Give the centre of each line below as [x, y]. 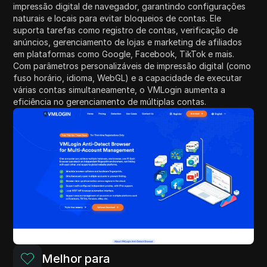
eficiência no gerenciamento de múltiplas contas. [110, 102]
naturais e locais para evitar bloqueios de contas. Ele [117, 18]
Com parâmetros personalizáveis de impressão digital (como [132, 66]
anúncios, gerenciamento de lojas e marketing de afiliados [128, 42]
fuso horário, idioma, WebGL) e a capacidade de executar [128, 78]
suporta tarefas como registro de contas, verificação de [126, 30]
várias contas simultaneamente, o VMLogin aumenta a [119, 90]
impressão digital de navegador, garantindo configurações [130, 7]
